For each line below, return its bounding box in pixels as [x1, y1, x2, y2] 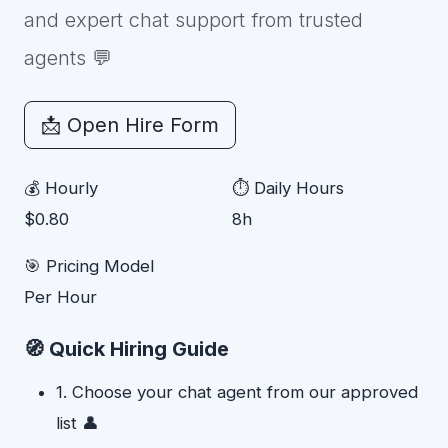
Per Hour [24, 287, 97, 307]
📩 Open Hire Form [41, 113, 219, 137]
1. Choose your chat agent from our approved [56, 382, 418, 402]
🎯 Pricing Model [24, 256, 154, 276]
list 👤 [56, 413, 99, 433]
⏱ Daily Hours [232, 178, 344, 198]
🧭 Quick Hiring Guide [24, 337, 229, 361]
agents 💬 [24, 46, 112, 70]
